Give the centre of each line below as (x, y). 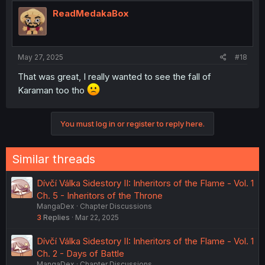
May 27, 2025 (41, 57)
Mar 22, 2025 (97, 217)
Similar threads (54, 159)
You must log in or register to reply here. (132, 123)
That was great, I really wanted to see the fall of (114, 76)
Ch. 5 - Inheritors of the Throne (100, 195)
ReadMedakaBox (91, 14)
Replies (56, 217)
